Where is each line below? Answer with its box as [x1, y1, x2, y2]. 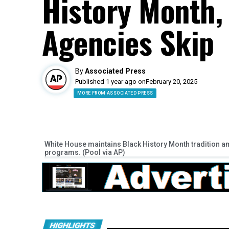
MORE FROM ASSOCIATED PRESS [77, 90, 153, 96]
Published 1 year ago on [75, 78, 146, 85]
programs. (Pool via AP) [44, 148, 125, 156]
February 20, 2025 [146, 78, 197, 85]
